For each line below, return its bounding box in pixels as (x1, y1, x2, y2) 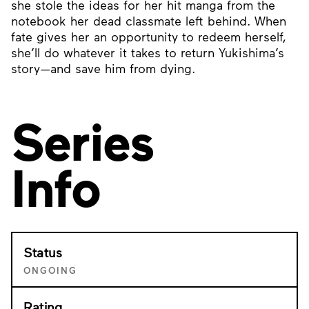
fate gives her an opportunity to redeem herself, (11, 29, 286, 44)
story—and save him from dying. (11, 61, 195, 76)
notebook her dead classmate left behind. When (11, 13, 286, 28)
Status (23, 243, 61, 260)
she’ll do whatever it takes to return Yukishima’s (11, 45, 284, 60)
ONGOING (23, 265, 77, 276)
